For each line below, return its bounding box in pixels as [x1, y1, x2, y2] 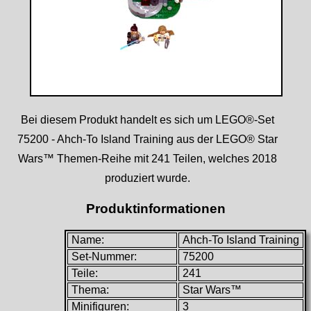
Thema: [72, 283, 110, 296]
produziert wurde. [104, 172, 190, 185]
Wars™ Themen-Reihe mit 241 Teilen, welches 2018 [17, 153, 277, 165]
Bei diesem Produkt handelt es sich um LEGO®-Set [20, 114, 274, 126]
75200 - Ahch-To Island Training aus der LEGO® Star [17, 133, 278, 146]
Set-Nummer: [72, 250, 137, 262]
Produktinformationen [85, 201, 226, 217]
